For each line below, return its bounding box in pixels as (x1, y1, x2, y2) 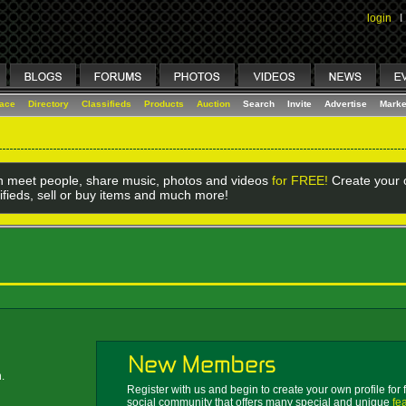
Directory (28, 99, 69, 109)
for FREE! (271, 173, 328, 188)
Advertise (324, 99, 367, 109)
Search (243, 99, 275, 109)
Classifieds (82, 99, 131, 109)
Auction (197, 99, 230, 109)
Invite (287, 99, 312, 109)
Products (144, 99, 184, 109)
